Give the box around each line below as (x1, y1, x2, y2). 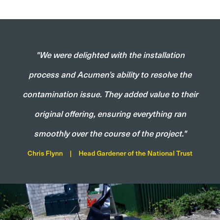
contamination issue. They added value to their (22, 87, 198, 101)
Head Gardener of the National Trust (79, 148, 192, 159)
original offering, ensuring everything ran (34, 107, 186, 120)
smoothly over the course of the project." (33, 127, 187, 140)
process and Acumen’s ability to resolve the (28, 68, 192, 81)
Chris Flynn (27, 148, 63, 159)
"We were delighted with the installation (35, 48, 185, 61)
